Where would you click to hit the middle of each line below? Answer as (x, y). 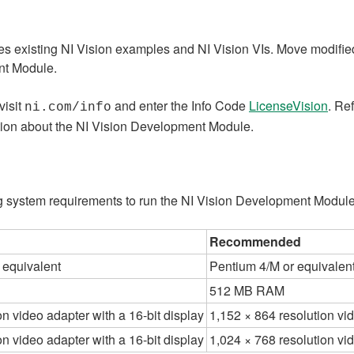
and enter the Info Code (180, 105)
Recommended (255, 241)
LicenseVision (288, 105)
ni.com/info (68, 107)
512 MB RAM (247, 290)
